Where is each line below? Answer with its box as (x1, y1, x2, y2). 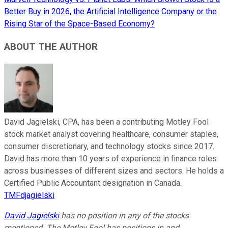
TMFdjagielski (4, 190, 54, 200)
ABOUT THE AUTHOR (4, 41, 98, 52)
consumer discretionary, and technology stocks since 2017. (4, 141, 214, 151)
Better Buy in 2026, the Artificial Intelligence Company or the (4, 7, 217, 17)
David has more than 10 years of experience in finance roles (4, 153, 217, 163)
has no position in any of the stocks (59, 210, 189, 220)
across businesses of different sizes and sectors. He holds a (4, 165, 224, 176)
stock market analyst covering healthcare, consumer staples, (4, 129, 218, 139)
